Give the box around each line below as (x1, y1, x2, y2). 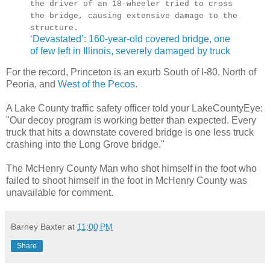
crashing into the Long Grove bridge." (6, 139, 165, 150)
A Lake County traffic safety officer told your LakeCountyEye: (6, 103, 263, 114)
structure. (30, 23, 78, 33)
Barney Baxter (11, 222, 65, 232)
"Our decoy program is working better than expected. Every (6, 115, 256, 126)
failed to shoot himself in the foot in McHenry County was (6, 175, 247, 186)
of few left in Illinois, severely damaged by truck (30, 45, 230, 56)
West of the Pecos (58, 79, 135, 90)
